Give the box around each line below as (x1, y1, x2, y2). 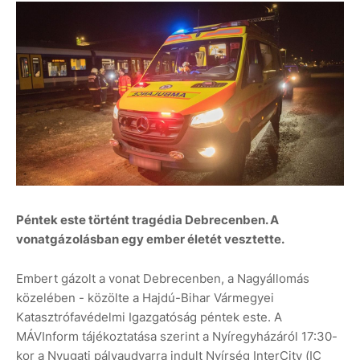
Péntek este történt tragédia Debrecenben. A (16, 212, 279, 228)
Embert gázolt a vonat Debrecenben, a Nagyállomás (16, 271, 309, 287)
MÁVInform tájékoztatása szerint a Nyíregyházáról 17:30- (16, 329, 337, 345)
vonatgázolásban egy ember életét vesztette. (16, 231, 284, 247)
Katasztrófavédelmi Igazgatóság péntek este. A (16, 309, 282, 325)
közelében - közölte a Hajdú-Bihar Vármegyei (16, 290, 274, 306)
